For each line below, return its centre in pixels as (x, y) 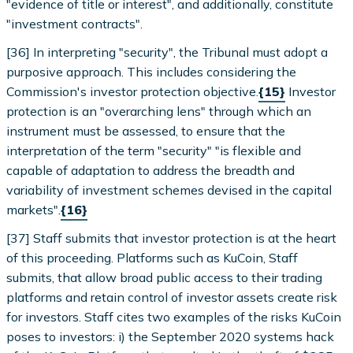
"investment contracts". (75, 23)
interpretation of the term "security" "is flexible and (154, 150)
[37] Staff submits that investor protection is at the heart (172, 238)
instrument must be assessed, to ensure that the (146, 130)
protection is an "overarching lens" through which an (159, 111)
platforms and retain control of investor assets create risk (172, 297)
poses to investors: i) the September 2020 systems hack (171, 336)
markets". (34, 209)
